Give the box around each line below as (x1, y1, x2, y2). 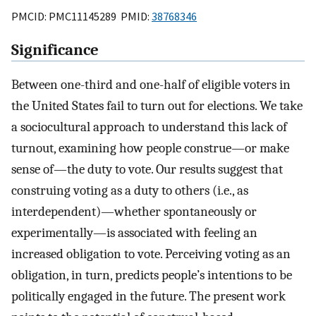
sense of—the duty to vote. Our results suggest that (11, 162, 283, 178)
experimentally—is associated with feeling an (11, 225, 257, 241)
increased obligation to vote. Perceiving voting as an (11, 246, 291, 262)
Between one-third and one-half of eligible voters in (11, 77, 291, 93)
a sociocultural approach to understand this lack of (11, 119, 287, 135)
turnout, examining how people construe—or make (11, 140, 289, 157)
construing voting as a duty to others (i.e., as (11, 183, 248, 199)
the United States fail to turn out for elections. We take (11, 98, 303, 114)
